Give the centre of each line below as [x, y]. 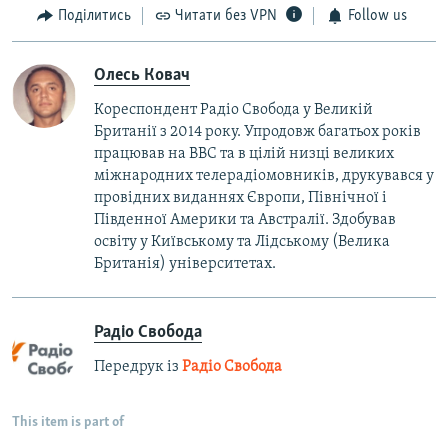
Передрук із [138, 366]
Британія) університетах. [185, 263]
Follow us [377, 16]
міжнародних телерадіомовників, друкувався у [264, 175]
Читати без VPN [226, 16]
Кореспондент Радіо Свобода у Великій [233, 109]
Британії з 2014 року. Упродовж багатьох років [257, 131]
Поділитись [94, 16]
